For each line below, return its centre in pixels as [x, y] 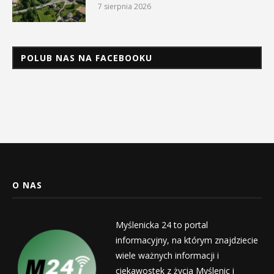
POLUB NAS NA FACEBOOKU [87, 57]
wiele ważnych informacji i [167, 255]
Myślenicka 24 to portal [162, 224]
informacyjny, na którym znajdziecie [187, 240]
